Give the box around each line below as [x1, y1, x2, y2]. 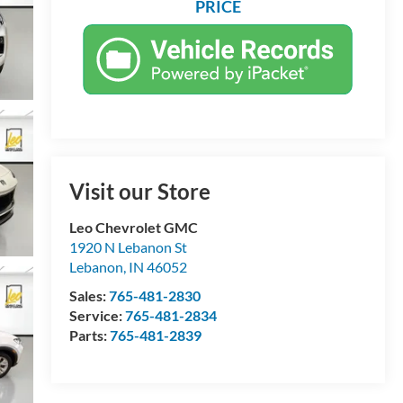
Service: [68, 306, 125, 324]
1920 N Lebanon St [68, 237, 187, 255]
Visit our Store [68, 177, 210, 204]
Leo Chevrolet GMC [68, 218, 198, 236]
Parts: [68, 326, 110, 344]
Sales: [68, 286, 109, 304]
